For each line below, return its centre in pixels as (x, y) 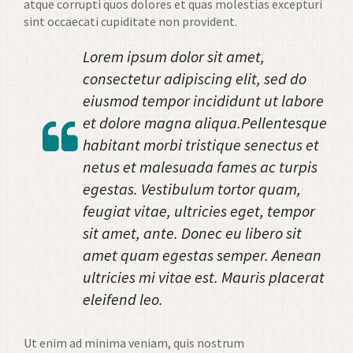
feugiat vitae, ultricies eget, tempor (199, 210)
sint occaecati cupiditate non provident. (130, 21)
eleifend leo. (123, 299)
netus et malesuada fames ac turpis (200, 166)
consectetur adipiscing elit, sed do (195, 78)
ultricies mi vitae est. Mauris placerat (204, 277)
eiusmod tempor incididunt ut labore (203, 100)
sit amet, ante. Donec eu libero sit (192, 232)
